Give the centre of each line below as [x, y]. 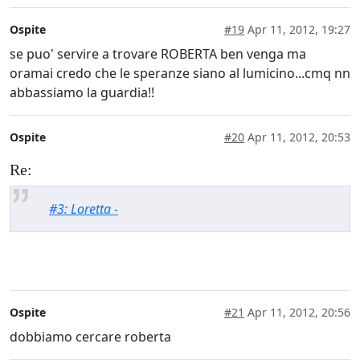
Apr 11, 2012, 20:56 [297, 312]
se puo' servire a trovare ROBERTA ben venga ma [158, 54]
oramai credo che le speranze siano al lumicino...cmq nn [180, 74]
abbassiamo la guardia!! [82, 93]
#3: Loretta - [84, 209]
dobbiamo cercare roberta [90, 336]
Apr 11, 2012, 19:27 [297, 30]
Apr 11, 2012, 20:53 [297, 137]
